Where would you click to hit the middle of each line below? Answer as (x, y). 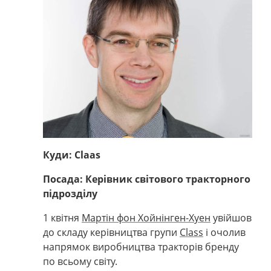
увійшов (231, 217)
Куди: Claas (72, 155)
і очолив (224, 232)
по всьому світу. (80, 261)
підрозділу (70, 193)
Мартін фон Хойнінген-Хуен (146, 217)
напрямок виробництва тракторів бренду (141, 247)
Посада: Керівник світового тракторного (147, 179)
